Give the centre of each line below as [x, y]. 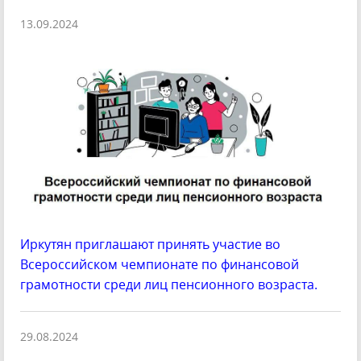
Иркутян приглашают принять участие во [150, 245]
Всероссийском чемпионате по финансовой [160, 265]
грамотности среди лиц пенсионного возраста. [169, 285]
